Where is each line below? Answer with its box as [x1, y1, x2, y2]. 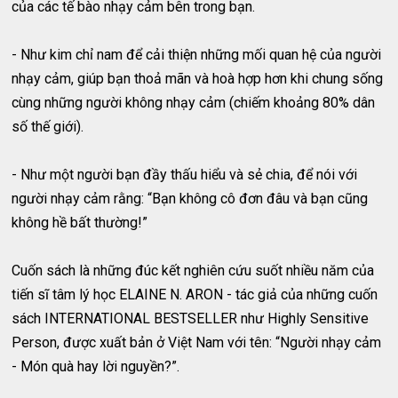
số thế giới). [12, 117, 84, 135]
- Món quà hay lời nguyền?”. [12, 357, 180, 375]
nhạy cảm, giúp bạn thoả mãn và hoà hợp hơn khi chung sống [12, 69, 384, 87]
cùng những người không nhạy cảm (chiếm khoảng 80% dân [12, 93, 376, 111]
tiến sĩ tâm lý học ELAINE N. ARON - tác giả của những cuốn [12, 285, 378, 303]
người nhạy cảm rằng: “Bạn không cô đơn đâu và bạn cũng [12, 189, 369, 207]
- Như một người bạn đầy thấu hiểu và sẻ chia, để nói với [12, 165, 358, 183]
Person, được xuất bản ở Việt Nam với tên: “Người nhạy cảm [12, 333, 382, 351]
